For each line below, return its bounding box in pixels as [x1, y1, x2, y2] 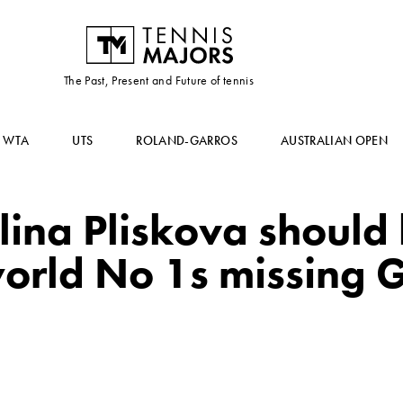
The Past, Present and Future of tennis [63, 72, 255, 88]
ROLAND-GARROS [136, 132, 237, 148]
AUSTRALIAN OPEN [280, 132, 389, 148]
